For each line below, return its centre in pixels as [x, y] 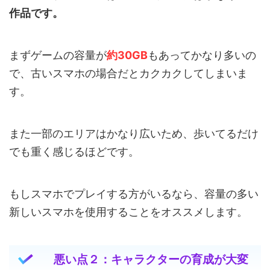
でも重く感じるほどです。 [74, 151]
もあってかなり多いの [202, 55]
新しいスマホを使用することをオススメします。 [128, 212]
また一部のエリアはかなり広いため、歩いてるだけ [134, 133]
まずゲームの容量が [58, 55]
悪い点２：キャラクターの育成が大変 [151, 259]
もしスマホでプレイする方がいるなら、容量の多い [134, 193]
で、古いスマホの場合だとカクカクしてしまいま [128, 73]
